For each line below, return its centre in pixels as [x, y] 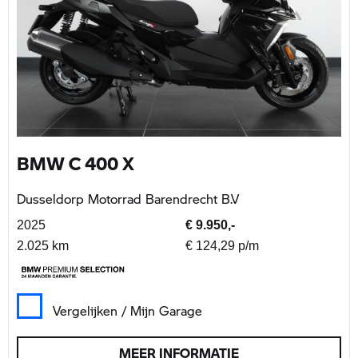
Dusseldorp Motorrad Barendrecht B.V [128, 198]
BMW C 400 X [76, 163]
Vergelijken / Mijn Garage [127, 310]
